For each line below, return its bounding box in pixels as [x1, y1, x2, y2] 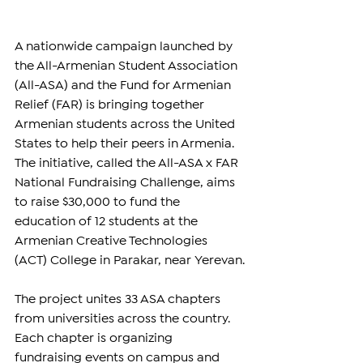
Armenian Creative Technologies [15, 236, 211, 246]
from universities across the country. [15, 314, 233, 324]
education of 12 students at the [15, 216, 201, 227]
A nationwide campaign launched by [15, 41, 236, 52]
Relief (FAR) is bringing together [15, 100, 207, 110]
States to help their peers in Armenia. [15, 139, 237, 149]
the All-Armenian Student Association [15, 61, 241, 71]
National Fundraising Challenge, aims [15, 177, 238, 188]
